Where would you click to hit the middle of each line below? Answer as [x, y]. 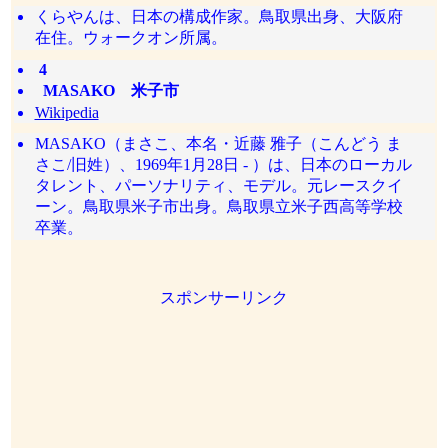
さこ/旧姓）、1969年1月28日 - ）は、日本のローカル [223, 164]
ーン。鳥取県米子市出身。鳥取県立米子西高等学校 [218, 206]
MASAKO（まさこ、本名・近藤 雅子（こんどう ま [218, 143]
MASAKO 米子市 [106, 90]
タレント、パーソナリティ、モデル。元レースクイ [218, 185]
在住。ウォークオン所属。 [130, 37]
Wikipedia [66, 112]
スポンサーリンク [224, 297]
